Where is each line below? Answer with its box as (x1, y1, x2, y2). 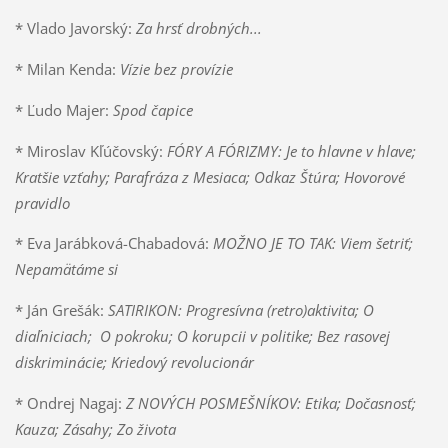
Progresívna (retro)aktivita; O (185, 300, 374, 321)
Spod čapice (112, 99, 193, 120)
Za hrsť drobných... (135, 17, 262, 38)
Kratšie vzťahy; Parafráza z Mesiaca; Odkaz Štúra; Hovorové (14, 166, 405, 187)
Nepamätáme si (14, 259, 118, 280)
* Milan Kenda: (14, 58, 120, 79)
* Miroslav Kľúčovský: (14, 140, 163, 161)
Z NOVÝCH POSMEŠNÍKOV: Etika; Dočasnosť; (125, 393, 416, 414)
